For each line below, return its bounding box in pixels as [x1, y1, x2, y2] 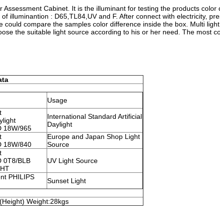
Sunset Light [47, 177, 86, 185]
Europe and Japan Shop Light [47, 133, 140, 140]
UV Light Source [47, 157, 98, 165]
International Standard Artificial [47, 112, 142, 120]
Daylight [47, 120, 72, 128]
